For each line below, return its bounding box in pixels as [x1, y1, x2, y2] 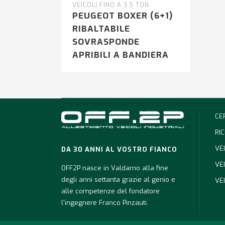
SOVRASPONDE [72, 36, 140, 48]
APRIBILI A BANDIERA [72, 49, 169, 61]
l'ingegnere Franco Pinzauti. [61, 198, 148, 207]
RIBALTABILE [72, 23, 130, 35]
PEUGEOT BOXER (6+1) [72, 10, 173, 22]
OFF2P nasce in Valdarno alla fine [61, 164, 168, 173]
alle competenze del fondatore [61, 187, 160, 196]
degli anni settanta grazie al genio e [61, 175, 175, 184]
